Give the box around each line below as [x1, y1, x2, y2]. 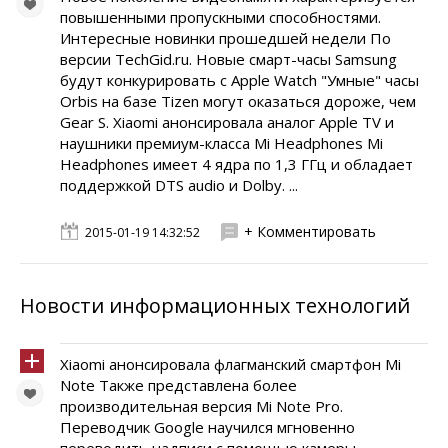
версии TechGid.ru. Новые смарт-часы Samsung [60, 49, 397, 69]
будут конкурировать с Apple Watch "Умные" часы [60, 70, 419, 90]
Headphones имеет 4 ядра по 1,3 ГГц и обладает [60, 154, 413, 174]
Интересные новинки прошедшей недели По [60, 28, 391, 48]
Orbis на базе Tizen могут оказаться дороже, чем [60, 91, 416, 111]
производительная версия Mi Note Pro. [60, 396, 343, 416]
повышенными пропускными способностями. [60, 7, 381, 27]
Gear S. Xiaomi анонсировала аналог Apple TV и [60, 112, 394, 132]
